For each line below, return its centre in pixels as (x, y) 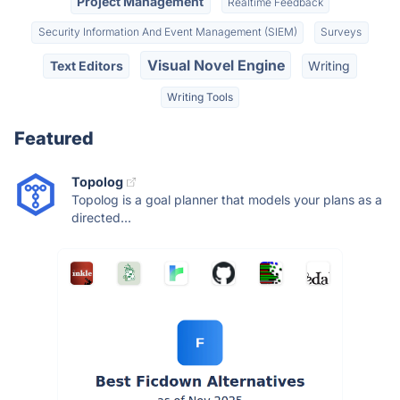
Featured (54, 139)
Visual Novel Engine (216, 65)
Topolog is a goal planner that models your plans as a (227, 200)
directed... (101, 218)
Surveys (342, 32)
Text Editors (86, 65)
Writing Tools (200, 97)
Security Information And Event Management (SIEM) (167, 32)
